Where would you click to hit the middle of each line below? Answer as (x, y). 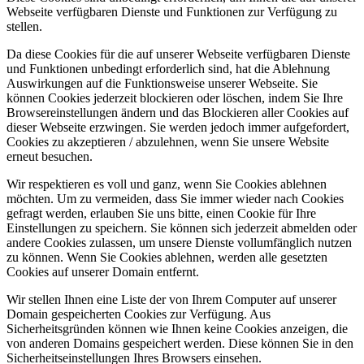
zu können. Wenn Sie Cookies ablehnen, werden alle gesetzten (167, 258)
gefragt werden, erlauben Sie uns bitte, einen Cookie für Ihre (161, 214)
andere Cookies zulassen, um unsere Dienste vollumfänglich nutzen (179, 243)
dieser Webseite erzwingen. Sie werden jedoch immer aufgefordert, (178, 128)
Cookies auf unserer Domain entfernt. (103, 272)
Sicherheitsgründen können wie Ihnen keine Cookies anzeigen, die (177, 329)
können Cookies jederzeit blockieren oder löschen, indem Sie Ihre (175, 98)
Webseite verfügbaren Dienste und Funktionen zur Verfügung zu (172, 12)
